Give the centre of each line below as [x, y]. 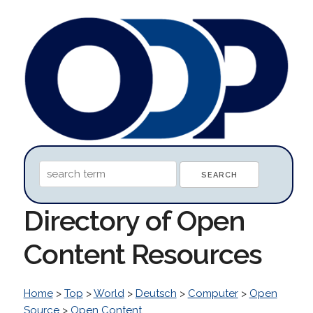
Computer [213, 293]
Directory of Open [134, 220]
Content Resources [143, 254]
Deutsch [156, 293]
